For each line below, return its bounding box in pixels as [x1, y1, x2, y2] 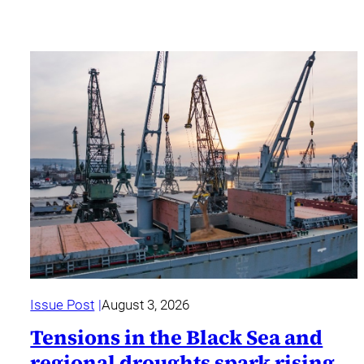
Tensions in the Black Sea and [30, 323, 323, 352]
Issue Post [30, 297, 95, 314]
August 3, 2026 [101, 297, 189, 314]
